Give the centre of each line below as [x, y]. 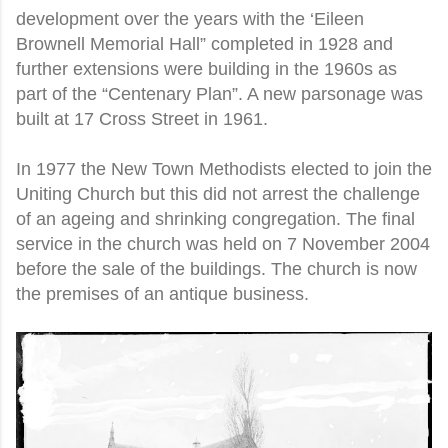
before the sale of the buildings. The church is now [216, 268]
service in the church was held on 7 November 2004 [223, 243]
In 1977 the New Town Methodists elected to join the [224, 168]
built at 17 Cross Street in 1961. [142, 118]
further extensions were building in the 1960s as [206, 68]
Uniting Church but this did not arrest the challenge [218, 193]
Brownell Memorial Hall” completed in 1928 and [204, 43]
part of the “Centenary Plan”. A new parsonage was [219, 93]
